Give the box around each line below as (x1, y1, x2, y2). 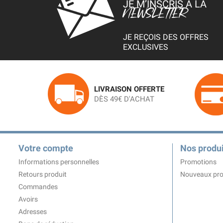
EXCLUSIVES (123, 42, 169, 52)
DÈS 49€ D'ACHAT (94, 94, 154, 104)
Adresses (18, 208, 47, 216)
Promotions (180, 158, 217, 166)
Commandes (18, 183, 58, 191)
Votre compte (18, 143, 73, 154)
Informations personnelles (18, 158, 99, 166)
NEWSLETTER (123, 4, 188, 24)
